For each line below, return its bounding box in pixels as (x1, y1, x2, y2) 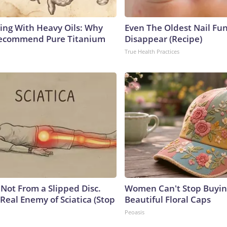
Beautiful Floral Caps (125, 193, 211, 205)
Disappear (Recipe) (125, 32, 202, 45)
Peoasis (125, 208, 144, 216)
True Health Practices (125, 47, 179, 55)
